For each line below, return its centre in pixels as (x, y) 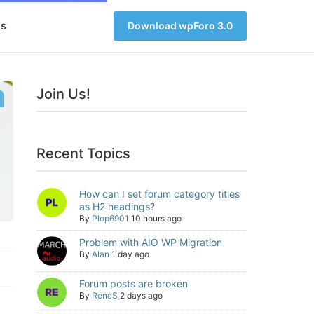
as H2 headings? (117, 206)
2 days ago (141, 295)
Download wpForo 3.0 (180, 26)
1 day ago (130, 254)
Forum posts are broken (134, 284)
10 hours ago (156, 218)
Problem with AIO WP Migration (151, 242)
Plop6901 (110, 218)
